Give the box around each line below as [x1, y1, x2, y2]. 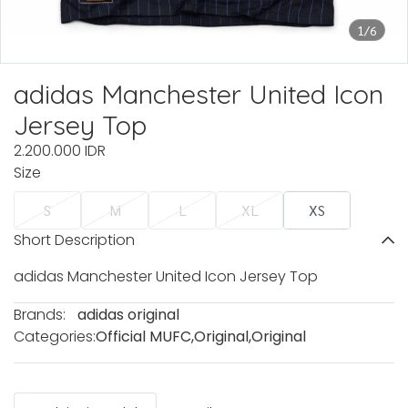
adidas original [77, 304, 179, 325]
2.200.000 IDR [14, 140, 106, 161]
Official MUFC [96, 326, 191, 347]
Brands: [14, 304, 66, 325]
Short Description [14, 229, 135, 250]
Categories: [14, 326, 96, 347]
